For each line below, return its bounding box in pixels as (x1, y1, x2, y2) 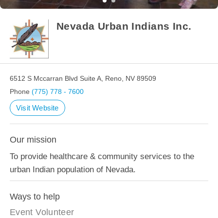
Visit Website (16, 104, 59, 112)
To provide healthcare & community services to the (10, 152, 194, 161)
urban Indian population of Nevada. (10, 165, 136, 174)
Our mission (10, 135, 56, 145)
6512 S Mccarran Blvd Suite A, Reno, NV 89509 (10, 74, 156, 82)
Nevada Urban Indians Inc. (56, 20, 192, 32)
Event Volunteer (10, 207, 74, 217)
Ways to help (10, 192, 60, 201)
